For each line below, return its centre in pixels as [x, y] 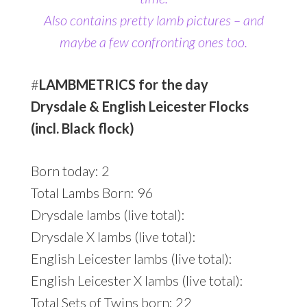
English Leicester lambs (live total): [131, 258]
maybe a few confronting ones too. [153, 41]
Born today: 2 [70, 170]
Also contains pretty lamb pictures [137, 20]
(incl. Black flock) [82, 128]
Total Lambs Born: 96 [92, 192]
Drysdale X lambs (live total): [113, 236]
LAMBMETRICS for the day [123, 84]
